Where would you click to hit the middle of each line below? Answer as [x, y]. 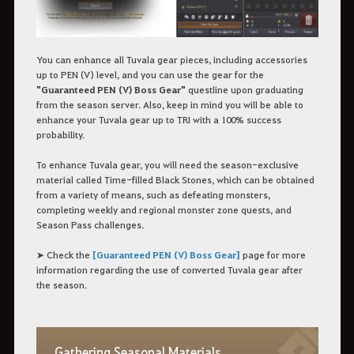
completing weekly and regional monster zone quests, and [164, 209]
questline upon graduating [244, 89]
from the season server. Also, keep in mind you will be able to [169, 104]
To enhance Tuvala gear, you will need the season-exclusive [167, 164]
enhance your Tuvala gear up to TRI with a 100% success [158, 119]
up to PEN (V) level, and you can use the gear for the [150, 74]
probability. [60, 134]
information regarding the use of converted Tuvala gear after [169, 269]
